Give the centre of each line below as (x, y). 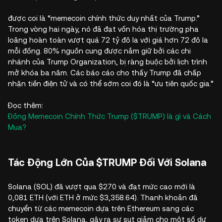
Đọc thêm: (26, 105)
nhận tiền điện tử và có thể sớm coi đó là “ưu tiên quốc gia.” (111, 83)
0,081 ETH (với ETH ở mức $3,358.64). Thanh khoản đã (103, 197)
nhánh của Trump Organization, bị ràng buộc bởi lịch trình (108, 61)
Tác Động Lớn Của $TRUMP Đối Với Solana (108, 162)
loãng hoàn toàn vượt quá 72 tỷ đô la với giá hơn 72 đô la (108, 40)
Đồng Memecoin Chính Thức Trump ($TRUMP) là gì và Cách (110, 116)
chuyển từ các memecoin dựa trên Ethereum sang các (101, 208)
